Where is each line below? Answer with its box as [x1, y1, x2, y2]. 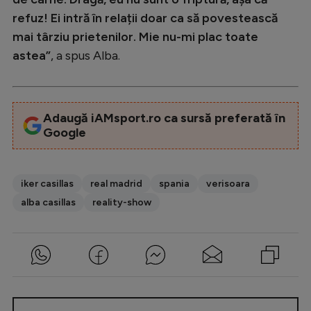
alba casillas [21, 196, 76, 208]
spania [159, 177, 190, 190]
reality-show [92, 196, 151, 208]
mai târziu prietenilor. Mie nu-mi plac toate [12, 28, 258, 44]
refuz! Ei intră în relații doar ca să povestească [12, 10, 278, 26]
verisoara [206, 177, 250, 190]
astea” [12, 47, 51, 63]
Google [42, 124, 86, 140]
